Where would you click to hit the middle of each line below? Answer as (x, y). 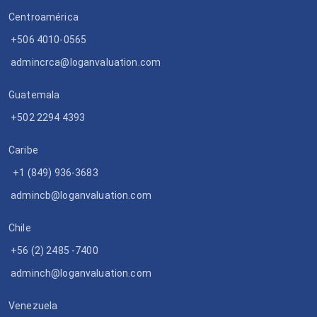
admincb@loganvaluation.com (81, 196)
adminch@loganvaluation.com (81, 273)
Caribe (23, 150)
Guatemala (34, 95)
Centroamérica (44, 17)
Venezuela (33, 306)
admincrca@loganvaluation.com (86, 63)
